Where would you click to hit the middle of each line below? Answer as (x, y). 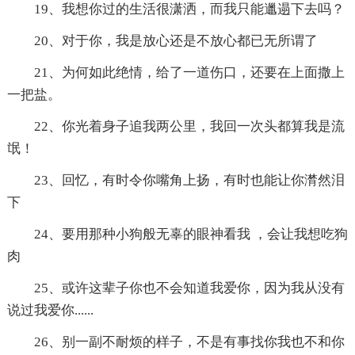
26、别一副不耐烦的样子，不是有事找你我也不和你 (189, 342)
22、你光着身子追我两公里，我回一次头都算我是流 (189, 127)
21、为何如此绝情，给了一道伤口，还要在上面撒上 (189, 73)
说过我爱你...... (50, 311)
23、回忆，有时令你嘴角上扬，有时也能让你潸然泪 (189, 181)
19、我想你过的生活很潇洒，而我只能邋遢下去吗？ (189, 10)
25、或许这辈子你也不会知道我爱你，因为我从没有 (189, 288)
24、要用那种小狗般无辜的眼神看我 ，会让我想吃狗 (191, 235)
